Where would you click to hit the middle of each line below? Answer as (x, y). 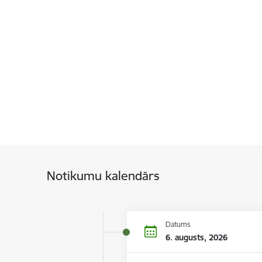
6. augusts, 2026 (196, 238)
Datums (178, 225)
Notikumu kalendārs (103, 176)
